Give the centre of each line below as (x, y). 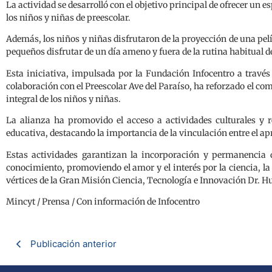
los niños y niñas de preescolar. (68, 18)
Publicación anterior (73, 244)
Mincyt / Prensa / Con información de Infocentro (103, 201)
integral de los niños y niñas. (63, 99)
